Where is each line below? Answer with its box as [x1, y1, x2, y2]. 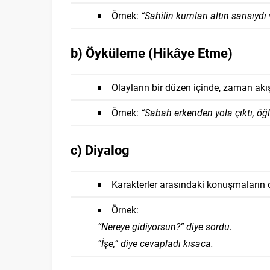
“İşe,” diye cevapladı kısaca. [98, 237, 213, 250]
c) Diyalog [71, 141, 130, 159]
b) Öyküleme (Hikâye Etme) [71, 44, 233, 61]
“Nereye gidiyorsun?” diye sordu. [98, 220, 232, 233]
